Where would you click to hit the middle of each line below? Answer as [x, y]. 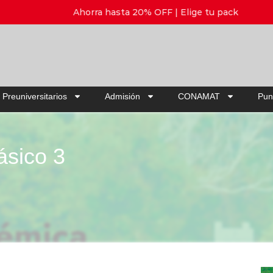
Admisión [123, 96]
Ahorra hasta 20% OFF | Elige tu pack [136, 12]
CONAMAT [199, 96]
